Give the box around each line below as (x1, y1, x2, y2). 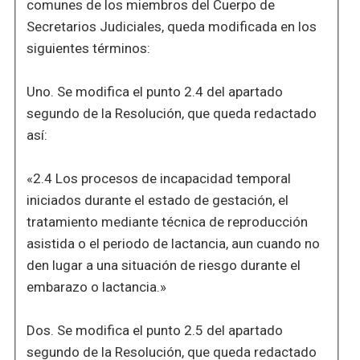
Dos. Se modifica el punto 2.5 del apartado (26, 322, 283, 339)
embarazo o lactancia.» (26, 279, 166, 296)
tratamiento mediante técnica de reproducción (26, 214, 308, 231)
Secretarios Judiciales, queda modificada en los (26, 18, 317, 35)
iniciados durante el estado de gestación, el (26, 192, 288, 209)
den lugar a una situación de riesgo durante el (26, 257, 301, 274)
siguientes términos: (26, 40, 150, 57)
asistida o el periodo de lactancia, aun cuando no (26, 235, 320, 252)
